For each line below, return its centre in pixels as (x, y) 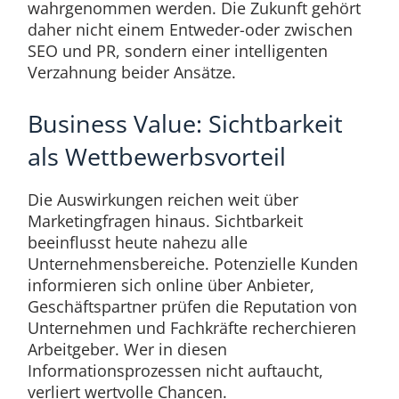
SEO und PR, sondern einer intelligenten (177, 50)
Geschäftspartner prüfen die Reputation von (192, 306)
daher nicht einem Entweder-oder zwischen (190, 29)
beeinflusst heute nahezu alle (137, 242)
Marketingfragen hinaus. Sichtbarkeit (165, 220)
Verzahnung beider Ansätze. (131, 72)
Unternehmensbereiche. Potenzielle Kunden (192, 263)
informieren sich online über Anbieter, (171, 285)
